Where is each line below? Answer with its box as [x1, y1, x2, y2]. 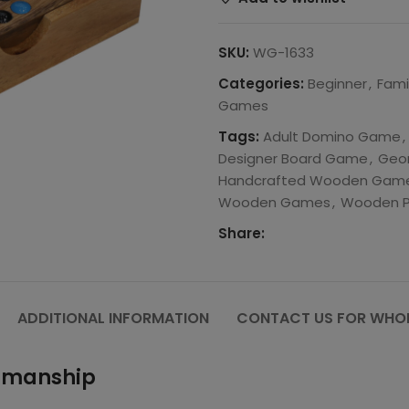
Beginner [308, 74, 367, 93]
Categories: [218, 74, 304, 93]
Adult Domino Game [263, 127, 401, 146]
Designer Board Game [218, 149, 368, 168]
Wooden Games [218, 193, 330, 212]
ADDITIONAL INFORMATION [16, 308, 209, 329]
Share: [218, 224, 265, 243]
